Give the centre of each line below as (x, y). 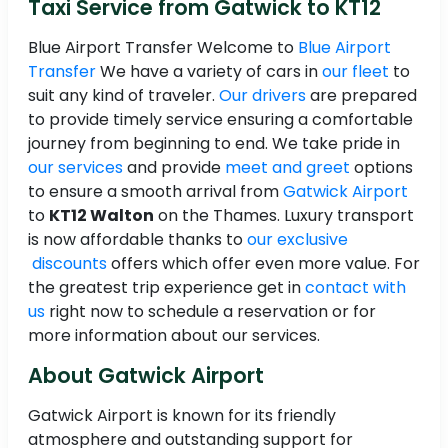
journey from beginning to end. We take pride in (214, 144)
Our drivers (262, 96)
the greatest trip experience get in (166, 288)
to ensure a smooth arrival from (155, 192)
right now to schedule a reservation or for (210, 312)
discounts (67, 264)
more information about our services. (174, 336)
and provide (174, 168)
